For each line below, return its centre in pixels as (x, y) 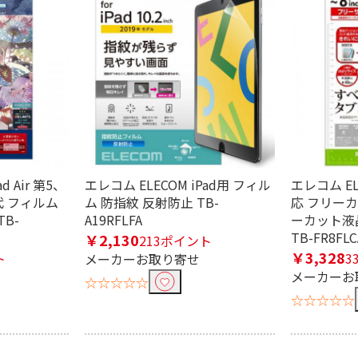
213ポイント (175, 241)
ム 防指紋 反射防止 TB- (152, 202)
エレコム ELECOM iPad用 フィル (178, 185)
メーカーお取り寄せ (142, 259)
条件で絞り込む (179, 302)
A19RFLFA (113, 220)
